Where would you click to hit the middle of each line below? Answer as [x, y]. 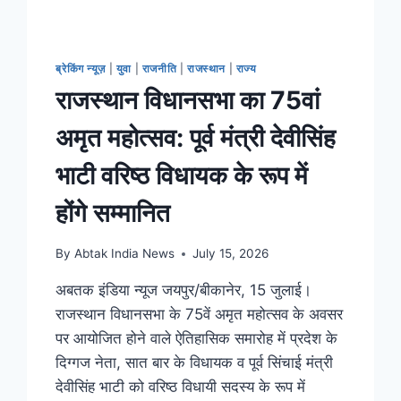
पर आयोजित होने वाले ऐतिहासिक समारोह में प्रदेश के [197, 339]
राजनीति [159, 68]
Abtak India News [124, 254]
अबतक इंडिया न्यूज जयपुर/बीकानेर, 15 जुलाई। [184, 290]
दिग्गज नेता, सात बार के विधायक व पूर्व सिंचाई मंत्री [195, 363]
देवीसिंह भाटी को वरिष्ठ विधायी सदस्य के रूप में [181, 387]
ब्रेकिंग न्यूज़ [81, 68]
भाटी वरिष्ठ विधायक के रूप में [182, 176]
